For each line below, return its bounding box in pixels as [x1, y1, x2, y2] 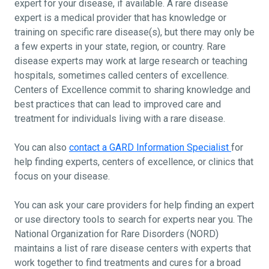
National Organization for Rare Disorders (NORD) [14, 228, 219, 239]
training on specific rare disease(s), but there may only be [14, 26, 255, 37]
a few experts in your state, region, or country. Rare [14, 41, 226, 52]
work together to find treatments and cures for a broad [14, 257, 241, 268]
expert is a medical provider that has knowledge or [14, 12, 226, 23]
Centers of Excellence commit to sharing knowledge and [14, 84, 250, 95]
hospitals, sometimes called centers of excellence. [14, 70, 229, 80]
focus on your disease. [14, 171, 110, 181]
